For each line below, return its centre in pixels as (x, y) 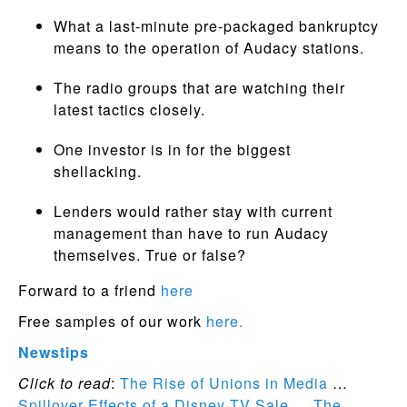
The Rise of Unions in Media (224, 382)
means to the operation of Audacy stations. (208, 47)
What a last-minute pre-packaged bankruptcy (216, 25)
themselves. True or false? (149, 254)
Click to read (65, 382)
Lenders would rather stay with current (193, 211)
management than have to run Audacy (191, 233)
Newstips (54, 352)
